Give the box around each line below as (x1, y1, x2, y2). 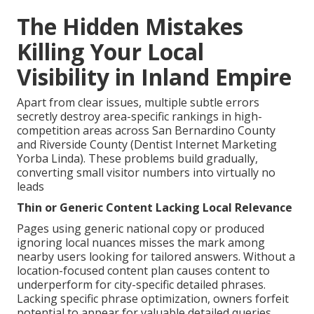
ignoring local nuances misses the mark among (17, 234, 265, 250)
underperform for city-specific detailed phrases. (17, 276, 266, 292)
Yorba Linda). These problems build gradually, (17, 150, 258, 166)
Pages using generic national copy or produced (17, 220, 264, 236)
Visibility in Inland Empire (17, 61, 292, 92)
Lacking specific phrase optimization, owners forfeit (17, 290, 289, 306)
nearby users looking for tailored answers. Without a (17, 248, 295, 264)
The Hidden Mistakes (17, 11, 243, 41)
